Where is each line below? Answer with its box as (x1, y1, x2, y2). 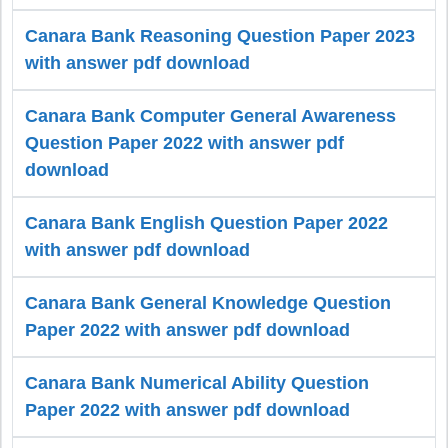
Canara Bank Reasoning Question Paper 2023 (25, 26, 415, 47)
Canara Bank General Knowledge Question (25, 293, 391, 314)
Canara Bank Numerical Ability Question (25, 373, 369, 394)
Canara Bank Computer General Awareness (25, 106, 396, 127)
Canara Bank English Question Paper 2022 (25, 213, 388, 234)
